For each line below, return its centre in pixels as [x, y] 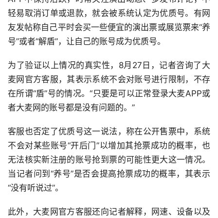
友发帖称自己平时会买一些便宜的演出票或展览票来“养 [109, 27]
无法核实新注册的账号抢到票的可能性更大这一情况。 [109, 160]
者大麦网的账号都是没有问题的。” [71, 108]
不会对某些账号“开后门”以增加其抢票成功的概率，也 [109, 146]
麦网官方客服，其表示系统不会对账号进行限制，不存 [109, 80]
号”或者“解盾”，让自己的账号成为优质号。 [87, 42]
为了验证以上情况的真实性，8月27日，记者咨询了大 [109, 65]
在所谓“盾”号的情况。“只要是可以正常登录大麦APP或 [109, 94]
